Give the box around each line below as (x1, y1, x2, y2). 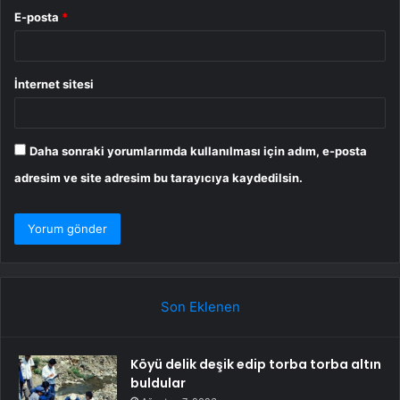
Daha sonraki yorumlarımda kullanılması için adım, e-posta (29, 143, 367, 158)
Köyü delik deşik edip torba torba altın (130, 354, 381, 373)
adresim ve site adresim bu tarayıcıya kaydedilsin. (14, 170, 303, 185)
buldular (130, 373, 186, 392)
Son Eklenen (160, 297, 240, 315)
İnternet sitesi (14, 76, 94, 91)
